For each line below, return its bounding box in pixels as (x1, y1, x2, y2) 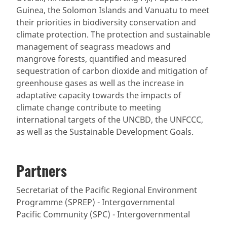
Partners (16, 160, 67, 181)
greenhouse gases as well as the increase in (16, 77, 184, 89)
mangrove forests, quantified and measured (16, 53, 186, 64)
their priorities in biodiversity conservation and (16, 16, 196, 28)
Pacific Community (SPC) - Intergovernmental (16, 208, 190, 220)
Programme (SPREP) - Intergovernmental (16, 196, 175, 208)
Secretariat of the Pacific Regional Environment (16, 184, 197, 196)
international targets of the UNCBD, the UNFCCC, (16, 113, 203, 125)
